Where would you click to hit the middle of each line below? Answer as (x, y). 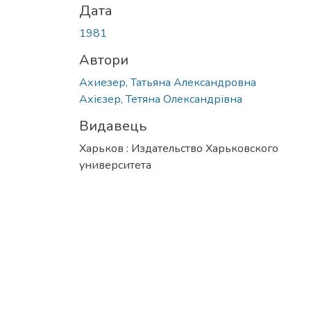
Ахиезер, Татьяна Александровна (168, 82)
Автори (104, 60)
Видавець (113, 126)
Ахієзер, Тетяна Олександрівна (161, 99)
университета (115, 165)
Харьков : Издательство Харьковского (179, 148)
